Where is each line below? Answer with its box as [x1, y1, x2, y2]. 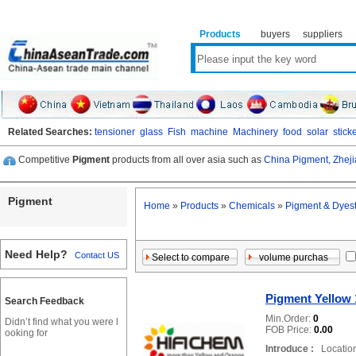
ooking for [5, 327, 48, 339]
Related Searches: [8, 126, 92, 137]
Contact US [75, 250, 119, 261]
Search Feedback [5, 296, 84, 308]
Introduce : [265, 343, 314, 354]
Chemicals [229, 200, 275, 211]
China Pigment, [264, 154, 331, 165]
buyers [261, 29, 290, 40]
